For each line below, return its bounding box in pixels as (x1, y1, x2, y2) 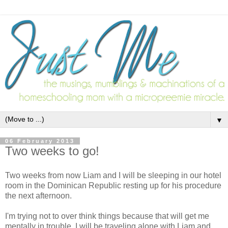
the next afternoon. (5, 191, 72, 200)
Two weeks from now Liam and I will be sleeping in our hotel (5, 170, 221, 180)
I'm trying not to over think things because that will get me (5, 211, 209, 220)
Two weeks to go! (5, 144, 99, 158)
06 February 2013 (5, 138, 75, 145)
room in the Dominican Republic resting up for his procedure (5, 181, 221, 190)
